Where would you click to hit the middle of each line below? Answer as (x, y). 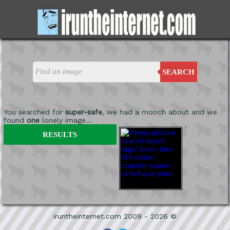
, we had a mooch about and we (159, 112)
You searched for (34, 112)
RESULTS (60, 134)
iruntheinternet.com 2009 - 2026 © (115, 216)
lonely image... (65, 120)
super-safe (83, 112)
